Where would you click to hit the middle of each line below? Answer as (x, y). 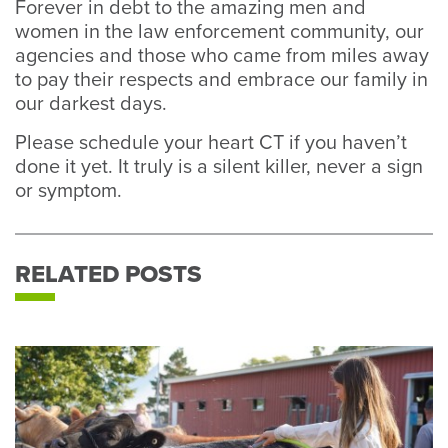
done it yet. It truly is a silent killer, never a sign (219, 167)
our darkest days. (93, 104)
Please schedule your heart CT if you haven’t (211, 143)
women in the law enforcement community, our (219, 32)
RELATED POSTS (108, 274)
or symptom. (68, 191)
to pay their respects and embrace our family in (221, 80)
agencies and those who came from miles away (222, 56)
